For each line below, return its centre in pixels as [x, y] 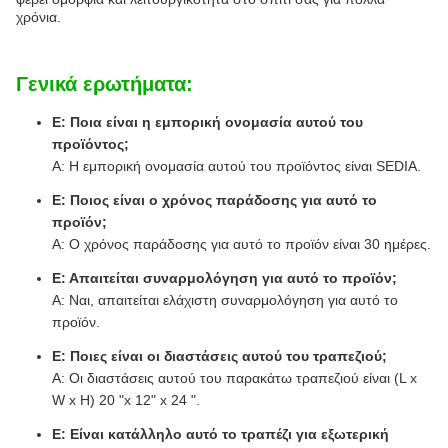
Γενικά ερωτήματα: [104, 84]
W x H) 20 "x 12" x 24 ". [126, 400]
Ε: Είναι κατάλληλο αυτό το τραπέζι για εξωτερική [220, 434]
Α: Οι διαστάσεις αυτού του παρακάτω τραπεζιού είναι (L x [234, 378]
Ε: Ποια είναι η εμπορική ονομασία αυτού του [207, 122]
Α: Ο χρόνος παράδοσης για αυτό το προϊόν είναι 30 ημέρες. [241, 244]
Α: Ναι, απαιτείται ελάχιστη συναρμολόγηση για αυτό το [225, 300]
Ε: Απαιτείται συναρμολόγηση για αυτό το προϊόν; [224, 278]
